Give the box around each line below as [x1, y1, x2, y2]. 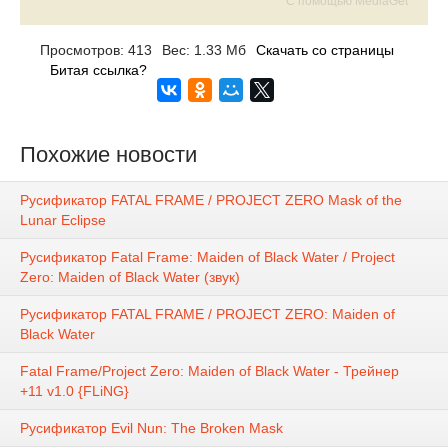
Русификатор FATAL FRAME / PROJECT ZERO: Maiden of [20, 306, 395, 323]
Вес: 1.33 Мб [162, 42, 246, 58]
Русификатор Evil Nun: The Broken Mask [20, 420, 283, 437]
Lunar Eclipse [20, 212, 106, 229]
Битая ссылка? [50, 62, 147, 78]
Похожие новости [20, 142, 197, 167]
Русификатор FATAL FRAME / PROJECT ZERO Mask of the [20, 192, 402, 209]
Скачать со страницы [256, 42, 394, 58]
